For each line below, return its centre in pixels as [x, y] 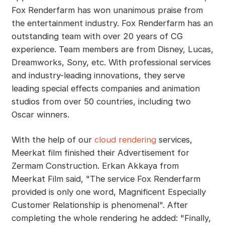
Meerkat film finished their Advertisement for [100, 152]
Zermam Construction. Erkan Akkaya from [95, 165]
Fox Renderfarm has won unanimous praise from [107, 10]
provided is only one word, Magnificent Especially [108, 192]
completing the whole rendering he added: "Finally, [111, 218]
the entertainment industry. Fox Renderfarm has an [112, 23]
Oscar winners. [40, 114]
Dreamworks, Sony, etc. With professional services [111, 62]
